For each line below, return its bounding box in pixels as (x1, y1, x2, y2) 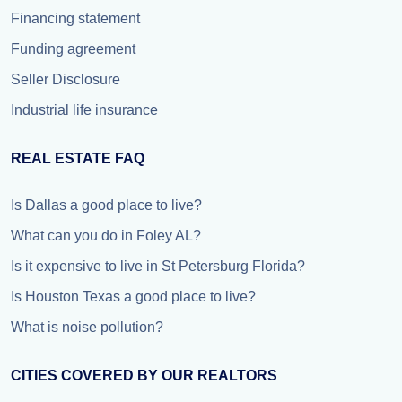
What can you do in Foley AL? (11, 228, 201, 243)
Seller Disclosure (11, 72, 120, 87)
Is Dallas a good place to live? (11, 197, 202, 213)
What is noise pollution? (11, 319, 163, 335)
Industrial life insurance (11, 102, 158, 118)
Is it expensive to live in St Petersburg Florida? (11, 258, 305, 274)
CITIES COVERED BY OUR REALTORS (11, 368, 277, 383)
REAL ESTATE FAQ (11, 151, 144, 166)
